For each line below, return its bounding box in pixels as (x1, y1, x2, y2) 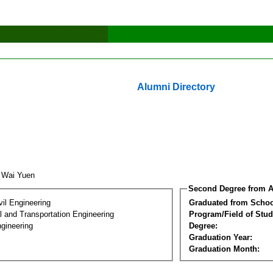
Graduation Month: (189, 244, 260, 253)
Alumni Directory (137, 82, 215, 92)
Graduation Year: (189, 232, 252, 242)
